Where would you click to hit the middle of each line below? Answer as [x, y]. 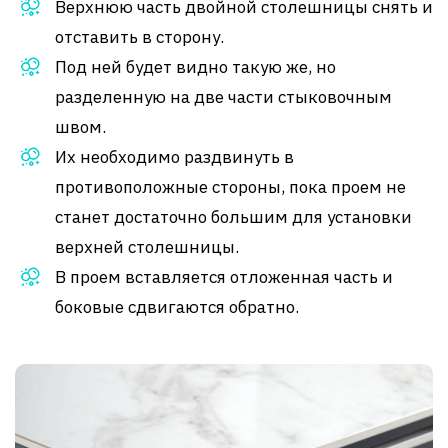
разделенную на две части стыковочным [223, 96]
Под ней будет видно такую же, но [195, 66]
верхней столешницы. [147, 246]
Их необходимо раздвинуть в [174, 156]
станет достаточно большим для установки [233, 216]
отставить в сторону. [139, 36]
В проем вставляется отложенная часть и [224, 276]
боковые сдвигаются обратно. [177, 306]
